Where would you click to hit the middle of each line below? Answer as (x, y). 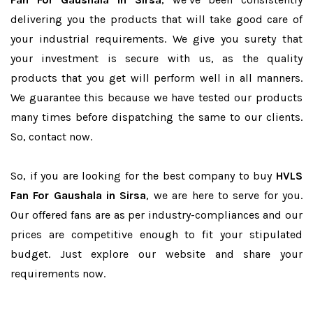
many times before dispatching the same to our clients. (156, 117)
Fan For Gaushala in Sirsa (79, 195)
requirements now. (58, 274)
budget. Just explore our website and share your (156, 254)
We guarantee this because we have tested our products (156, 97)
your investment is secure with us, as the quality (156, 58)
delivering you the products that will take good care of (156, 19)
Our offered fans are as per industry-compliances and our (156, 215)
